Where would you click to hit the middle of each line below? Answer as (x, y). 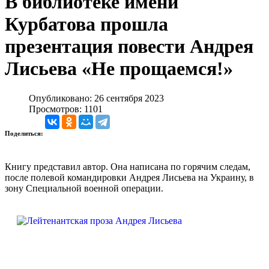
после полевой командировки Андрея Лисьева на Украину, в (129, 177)
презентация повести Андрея (129, 47)
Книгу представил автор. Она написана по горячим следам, (128, 166)
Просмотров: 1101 (66, 109)
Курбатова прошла (86, 24)
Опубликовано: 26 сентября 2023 (96, 98)
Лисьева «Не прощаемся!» (119, 69)
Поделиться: (25, 133)
